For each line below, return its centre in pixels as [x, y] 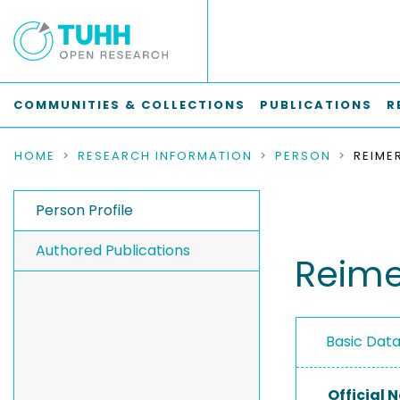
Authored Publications [113, 250]
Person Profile [84, 210]
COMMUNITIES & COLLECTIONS [129, 105]
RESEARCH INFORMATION [165, 156]
